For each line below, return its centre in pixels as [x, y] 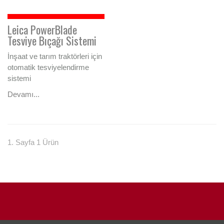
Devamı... [23, 94]
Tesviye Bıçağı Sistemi [52, 41]
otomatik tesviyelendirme [48, 67]
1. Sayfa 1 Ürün [33, 142]
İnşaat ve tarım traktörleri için [55, 56]
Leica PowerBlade [42, 30]
